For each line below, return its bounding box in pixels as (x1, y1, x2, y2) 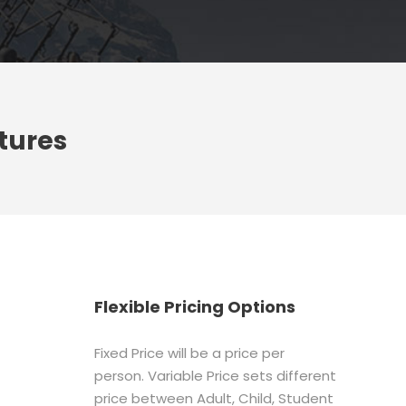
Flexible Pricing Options (93, 295, 295, 318)
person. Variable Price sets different (93, 365, 336, 385)
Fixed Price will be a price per (93, 343, 285, 362)
